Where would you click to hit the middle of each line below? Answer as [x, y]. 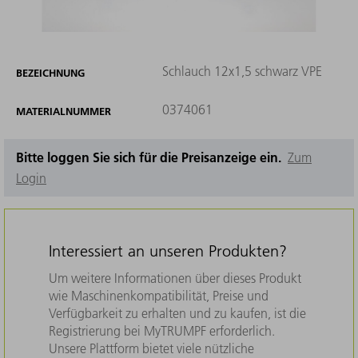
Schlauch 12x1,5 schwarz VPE [242, 71]
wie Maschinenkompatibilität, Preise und [159, 295]
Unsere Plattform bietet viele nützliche [151, 348]
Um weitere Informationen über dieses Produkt [175, 278]
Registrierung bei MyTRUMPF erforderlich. [162, 330]
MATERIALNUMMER [64, 111]
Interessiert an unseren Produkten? [168, 251]
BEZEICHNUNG [50, 72]
